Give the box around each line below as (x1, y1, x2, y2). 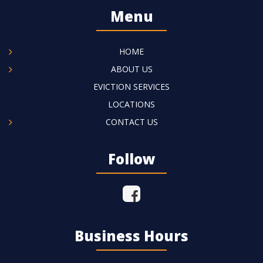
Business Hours (75, 226, 188, 245)
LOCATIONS (108, 99, 155, 110)
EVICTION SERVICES (93, 81, 170, 92)
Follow (107, 149, 156, 168)
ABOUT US (110, 63, 153, 75)
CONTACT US (105, 116, 158, 127)
